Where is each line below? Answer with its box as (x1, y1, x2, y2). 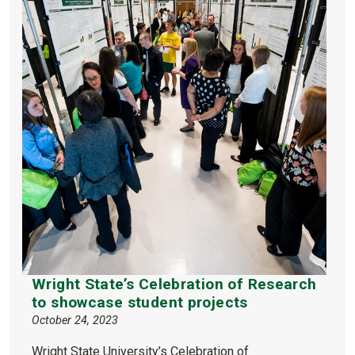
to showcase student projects (32, 292, 248, 311)
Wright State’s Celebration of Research (32, 274, 317, 293)
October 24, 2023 (32, 313, 118, 327)
